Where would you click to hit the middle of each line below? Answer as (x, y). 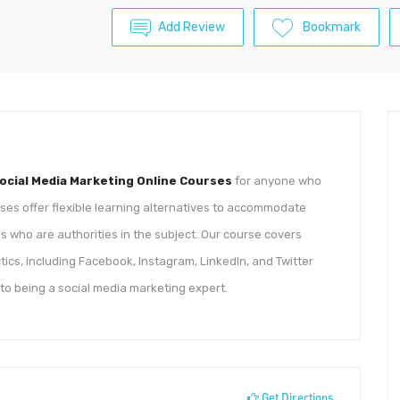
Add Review (192, 27)
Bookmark (332, 27)
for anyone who (277, 181)
